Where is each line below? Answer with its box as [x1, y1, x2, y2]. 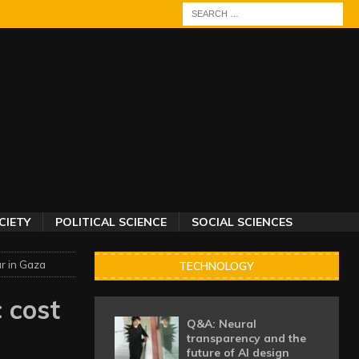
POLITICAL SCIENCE [54, 215, 167, 229]
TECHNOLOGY [179, 259, 255, 273]
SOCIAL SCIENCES [191, 215, 292, 229]
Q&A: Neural [186, 317, 256, 331]
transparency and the [186, 331, 306, 345]
